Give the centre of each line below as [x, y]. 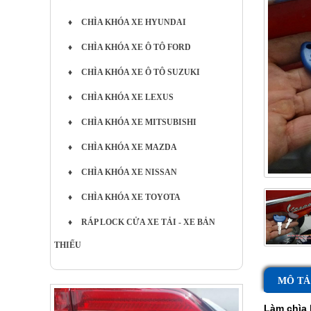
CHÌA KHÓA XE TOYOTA [130, 197]
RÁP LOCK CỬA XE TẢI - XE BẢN [147, 222]
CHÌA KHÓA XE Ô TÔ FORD [135, 47]
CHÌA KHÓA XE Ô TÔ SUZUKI [140, 72]
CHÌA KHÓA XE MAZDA [128, 147]
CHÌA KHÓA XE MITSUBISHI [138, 122]
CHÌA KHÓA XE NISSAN [128, 172]
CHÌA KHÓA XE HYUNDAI [133, 22]
